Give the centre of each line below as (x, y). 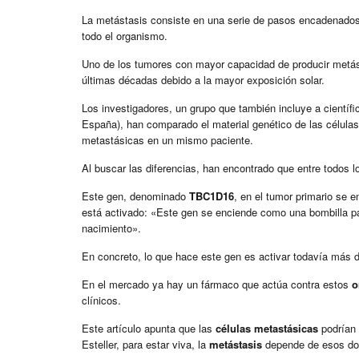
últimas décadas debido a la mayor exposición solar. (203, 80)
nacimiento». (111, 228)
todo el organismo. (125, 36)
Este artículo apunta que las (149, 329)
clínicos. (101, 301)
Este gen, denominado (135, 196)
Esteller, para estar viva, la (144, 345)
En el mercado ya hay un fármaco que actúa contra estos (217, 284)
